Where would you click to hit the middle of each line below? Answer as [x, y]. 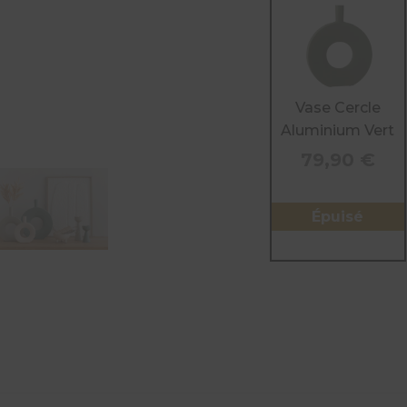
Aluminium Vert [338, 130]
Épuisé [338, 216]
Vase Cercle [338, 107]
